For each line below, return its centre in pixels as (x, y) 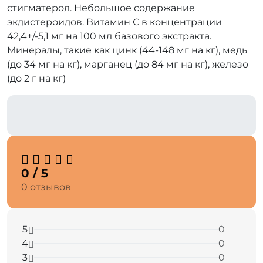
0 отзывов (46, 187)
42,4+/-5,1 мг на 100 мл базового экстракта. (109, 36)
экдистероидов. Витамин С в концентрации (114, 22)
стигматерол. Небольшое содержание (101, 8)
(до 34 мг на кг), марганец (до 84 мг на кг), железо (128, 64)
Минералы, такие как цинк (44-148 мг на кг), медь (127, 50)
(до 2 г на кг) (36, 78)
